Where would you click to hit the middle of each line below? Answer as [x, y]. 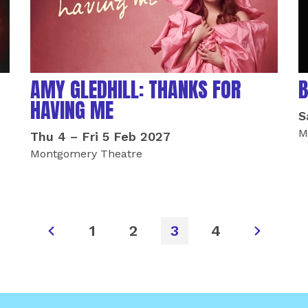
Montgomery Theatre [86, 154]
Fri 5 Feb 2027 [126, 136]
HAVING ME [72, 110]
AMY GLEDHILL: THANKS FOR [136, 90]
